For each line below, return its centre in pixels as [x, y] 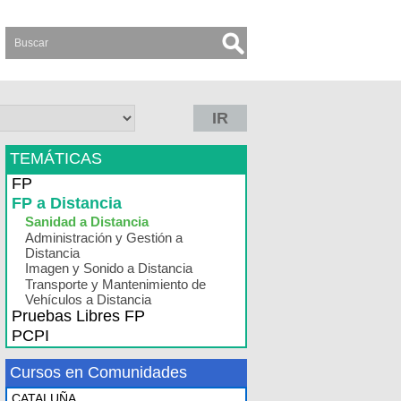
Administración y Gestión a [104, 238]
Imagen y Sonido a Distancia [109, 268]
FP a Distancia [67, 203]
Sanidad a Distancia [87, 222]
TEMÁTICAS [56, 158]
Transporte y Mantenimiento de [115, 284]
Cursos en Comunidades [98, 372]
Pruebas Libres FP [78, 316]
